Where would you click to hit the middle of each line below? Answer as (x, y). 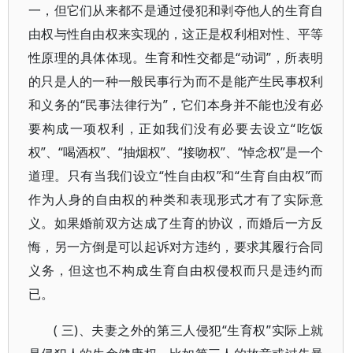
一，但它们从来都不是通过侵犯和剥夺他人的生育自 (176, 10)
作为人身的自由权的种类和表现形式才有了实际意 (176, 199)
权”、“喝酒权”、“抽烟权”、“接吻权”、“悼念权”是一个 (176, 152)
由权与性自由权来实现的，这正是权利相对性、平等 (176, 34)
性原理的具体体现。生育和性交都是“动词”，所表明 (176, 58)
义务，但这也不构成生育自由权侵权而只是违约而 (176, 270)
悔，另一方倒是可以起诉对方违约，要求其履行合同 (176, 247)
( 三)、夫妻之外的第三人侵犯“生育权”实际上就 (189, 330)
